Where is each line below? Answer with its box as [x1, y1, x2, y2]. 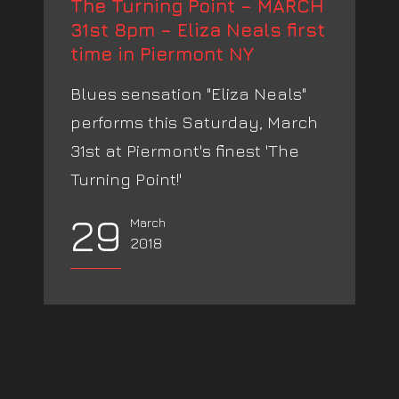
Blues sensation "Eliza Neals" [70, 84, 306, 103]
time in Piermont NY [70, 43, 254, 65]
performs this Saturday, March [70, 112, 318, 132]
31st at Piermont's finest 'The [70, 141, 299, 160]
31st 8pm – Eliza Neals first [70, 19, 325, 41]
